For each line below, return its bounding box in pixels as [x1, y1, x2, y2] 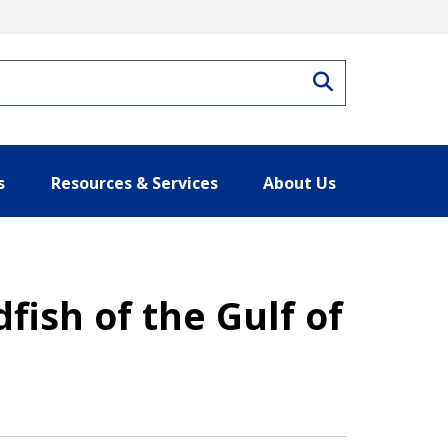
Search [332, 71, 398, 87]
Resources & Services [50, 171, 218, 194]
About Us [263, 171, 336, 194]
